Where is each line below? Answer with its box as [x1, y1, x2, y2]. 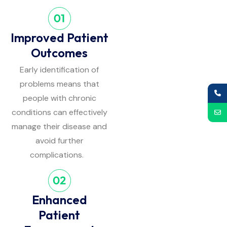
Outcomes [31, 45, 88, 61]
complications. [30, 149, 89, 161]
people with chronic [22, 93, 96, 104]
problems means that [19, 79, 99, 90]
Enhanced [31, 192, 87, 208]
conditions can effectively [11, 107, 107, 118]
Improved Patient [10, 30, 108, 46]
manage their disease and [12, 121, 107, 132]
